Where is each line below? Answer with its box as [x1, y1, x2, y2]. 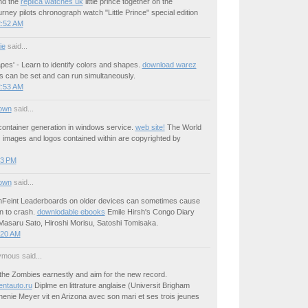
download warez [142, 60, 197, 69]
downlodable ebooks [36, 207, 105, 216]
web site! [135, 122, 165, 131]
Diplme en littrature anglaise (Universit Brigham [32, 280, 190, 289]
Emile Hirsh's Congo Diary [104, 207, 195, 216]
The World [164, 122, 201, 131]
